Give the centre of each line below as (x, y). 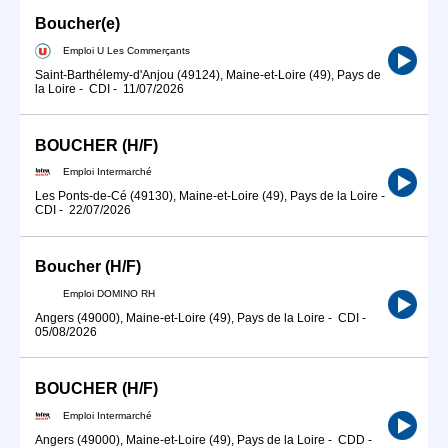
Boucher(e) (77, 23)
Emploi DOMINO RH (109, 293)
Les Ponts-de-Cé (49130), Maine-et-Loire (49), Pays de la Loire (206, 196)
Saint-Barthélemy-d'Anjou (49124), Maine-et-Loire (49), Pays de (208, 74)
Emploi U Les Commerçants (126, 50)
